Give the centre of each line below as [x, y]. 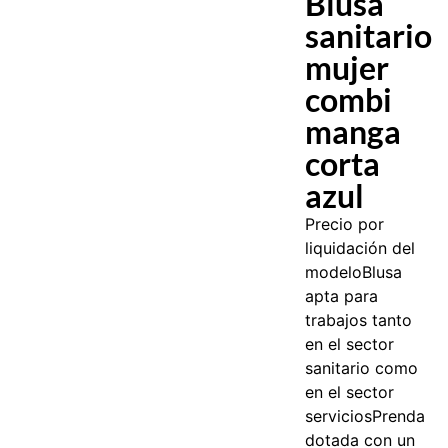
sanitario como [362, 367]
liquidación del [360, 247]
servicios [339, 415]
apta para [342, 295]
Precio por [345, 223]
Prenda [399, 415]
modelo [334, 271]
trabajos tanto [359, 319]
